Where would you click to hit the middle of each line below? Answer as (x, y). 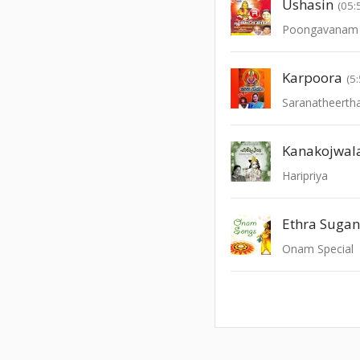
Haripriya (305, 175)
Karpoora (313, 77)
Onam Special (318, 248)
